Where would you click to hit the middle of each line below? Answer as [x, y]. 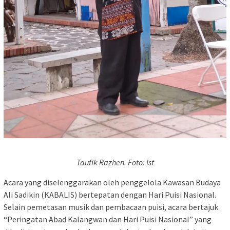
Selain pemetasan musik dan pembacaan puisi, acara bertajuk [111, 207]
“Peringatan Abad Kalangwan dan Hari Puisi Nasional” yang [108, 219]
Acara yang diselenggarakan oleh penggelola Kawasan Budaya [112, 182]
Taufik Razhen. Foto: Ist [115, 162]
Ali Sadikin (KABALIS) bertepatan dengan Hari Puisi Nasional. [110, 194]
